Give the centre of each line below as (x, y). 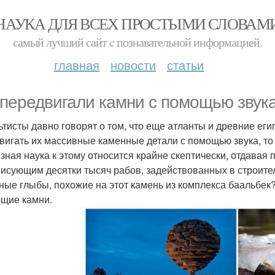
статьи (185, 65)
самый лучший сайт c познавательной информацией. (137, 42)
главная (77, 65)
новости (133, 65)
